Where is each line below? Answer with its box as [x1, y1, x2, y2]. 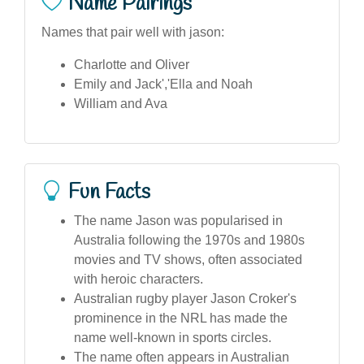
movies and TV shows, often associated [74, 252, 302, 266]
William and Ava [74, 96, 167, 110]
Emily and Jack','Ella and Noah [74, 76, 253, 91]
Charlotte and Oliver [74, 57, 189, 71]
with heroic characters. [74, 271, 203, 286]
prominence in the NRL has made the [74, 310, 288, 325]
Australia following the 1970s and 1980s [74, 232, 305, 247]
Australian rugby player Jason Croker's [74, 291, 297, 305]
